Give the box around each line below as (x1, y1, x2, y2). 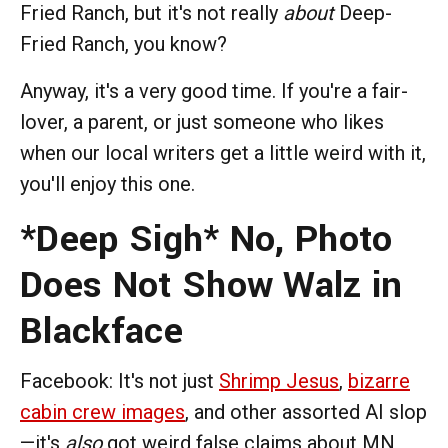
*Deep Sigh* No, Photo (20, 212, 393, 265)
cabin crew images (20, 399, 185, 424)
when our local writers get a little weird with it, (20, 140, 426, 165)
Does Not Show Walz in (20, 258, 403, 311)
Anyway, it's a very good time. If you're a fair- (20, 78, 408, 103)
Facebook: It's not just (20, 368, 219, 393)
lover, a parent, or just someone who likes (20, 109, 384, 134)
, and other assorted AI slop (185, 399, 427, 424)
